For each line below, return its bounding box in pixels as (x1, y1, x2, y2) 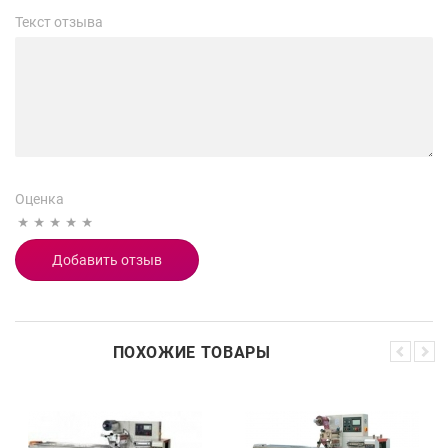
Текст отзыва (15, 14, 103, 30)
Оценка (15, 191, 64, 207)
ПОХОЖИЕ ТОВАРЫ (112, 343, 271, 362)
